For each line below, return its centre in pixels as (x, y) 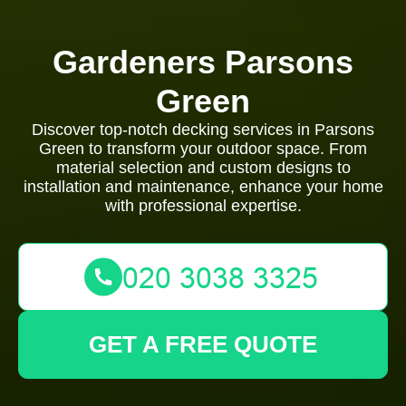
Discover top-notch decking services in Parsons (203, 130)
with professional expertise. (203, 206)
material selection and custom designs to (203, 168)
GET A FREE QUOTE (203, 344)
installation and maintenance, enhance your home (203, 187)
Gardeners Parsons (203, 62)
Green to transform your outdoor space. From (203, 149)
